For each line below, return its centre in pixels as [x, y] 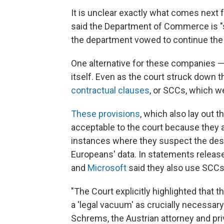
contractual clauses [110, 90]
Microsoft [108, 167]
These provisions [105, 113]
